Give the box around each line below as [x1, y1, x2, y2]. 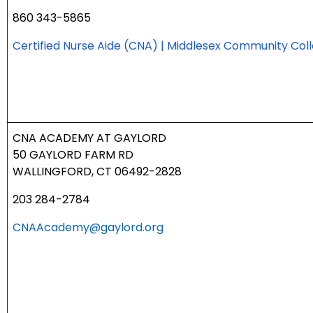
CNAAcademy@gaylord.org [13, 219, 163, 236]
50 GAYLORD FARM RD [13, 147, 133, 163]
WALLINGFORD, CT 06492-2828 [13, 163, 182, 180]
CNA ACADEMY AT [13, 130, 114, 147]
